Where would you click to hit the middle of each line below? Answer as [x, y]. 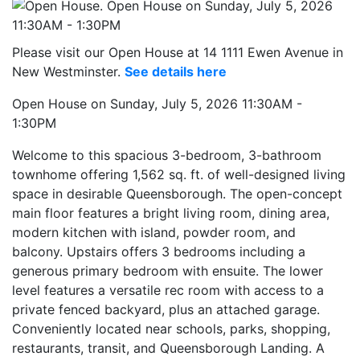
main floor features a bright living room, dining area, [171, 213]
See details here [176, 71]
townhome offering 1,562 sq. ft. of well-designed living [179, 174]
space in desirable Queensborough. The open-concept [177, 193]
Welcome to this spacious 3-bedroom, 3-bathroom [167, 155]
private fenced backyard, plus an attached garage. [166, 309]
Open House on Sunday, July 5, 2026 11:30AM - [157, 103]
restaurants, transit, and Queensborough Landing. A [168, 348]
